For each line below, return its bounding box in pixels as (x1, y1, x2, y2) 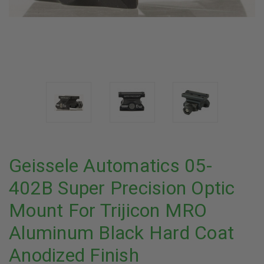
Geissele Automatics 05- (9, 154, 212, 177)
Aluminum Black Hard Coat (9, 222, 234, 244)
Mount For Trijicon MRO (9, 199, 207, 222)
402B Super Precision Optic (9, 177, 235, 199)
